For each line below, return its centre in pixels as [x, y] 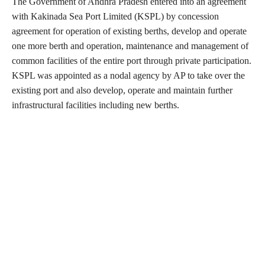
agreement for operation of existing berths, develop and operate [129, 31]
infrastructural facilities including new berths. [97, 105]
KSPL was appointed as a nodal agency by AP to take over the [128, 76]
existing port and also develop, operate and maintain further [122, 91]
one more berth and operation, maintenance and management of [130, 46]
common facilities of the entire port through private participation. [132, 61]
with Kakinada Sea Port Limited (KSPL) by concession [115, 17]
